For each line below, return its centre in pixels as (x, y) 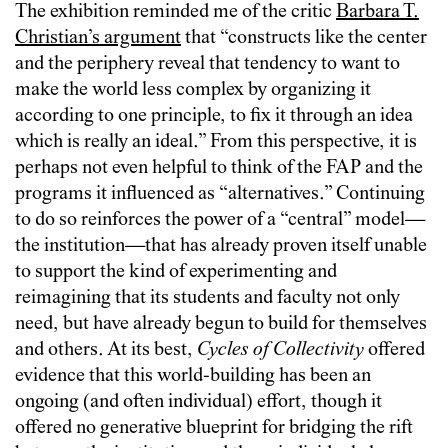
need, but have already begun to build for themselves (221, 324)
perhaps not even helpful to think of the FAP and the (219, 168)
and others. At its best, (106, 350)
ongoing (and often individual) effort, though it (198, 402)
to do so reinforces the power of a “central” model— (220, 220)
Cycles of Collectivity (280, 350)
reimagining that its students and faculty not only (207, 298)
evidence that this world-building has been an (193, 376)
